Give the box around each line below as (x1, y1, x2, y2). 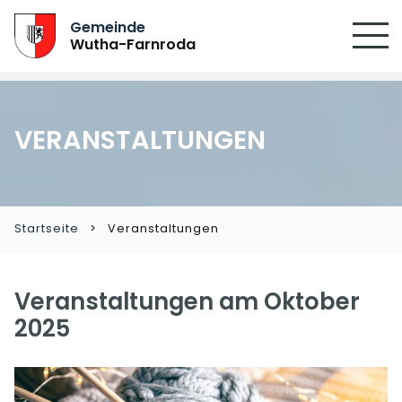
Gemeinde (70, 17, 146, 38)
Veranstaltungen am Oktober (14, 285, 360, 318)
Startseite (14, 221, 79, 236)
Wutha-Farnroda (70, 34, 197, 55)
